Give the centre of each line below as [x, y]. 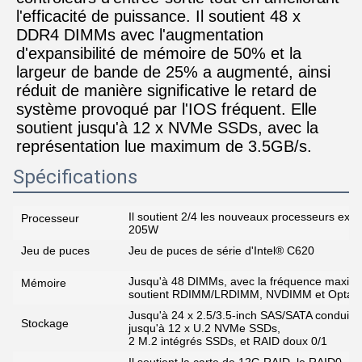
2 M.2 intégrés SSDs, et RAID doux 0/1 [228, 341]
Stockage [45, 323]
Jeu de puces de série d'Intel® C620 [221, 250]
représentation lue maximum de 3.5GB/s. [164, 146]
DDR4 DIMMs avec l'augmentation [140, 35]
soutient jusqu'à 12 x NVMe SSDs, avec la [167, 128]
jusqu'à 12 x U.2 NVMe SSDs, [204, 328]
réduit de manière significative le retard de [166, 90]
